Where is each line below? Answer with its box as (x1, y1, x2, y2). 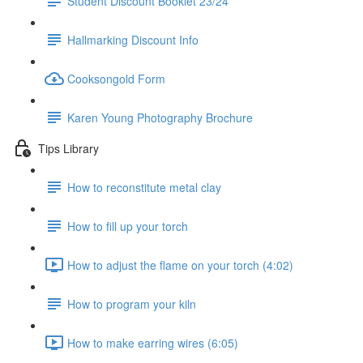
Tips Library (38, 139, 99, 156)
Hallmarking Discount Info (67, 31, 199, 48)
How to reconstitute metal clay (67, 178, 221, 195)
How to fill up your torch (67, 217, 188, 234)
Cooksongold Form (67, 70, 165, 87)
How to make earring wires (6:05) (67, 334, 238, 351)
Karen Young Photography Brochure (67, 109, 253, 126)
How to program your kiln (67, 295, 196, 312)
